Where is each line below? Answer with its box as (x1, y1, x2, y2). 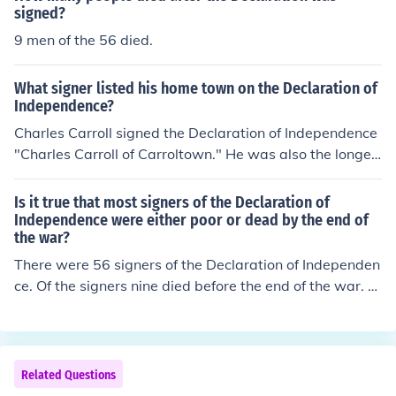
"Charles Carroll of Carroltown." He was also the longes (14, 145, 378, 163)
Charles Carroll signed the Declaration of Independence (14, 124, 377, 141)
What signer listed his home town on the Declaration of (14, 79, 377, 98)
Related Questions (21, 368, 116, 383)
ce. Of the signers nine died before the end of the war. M (14, 277, 380, 294)
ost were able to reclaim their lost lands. (14, 298, 278, 316)
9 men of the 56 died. (14, 31, 153, 49)
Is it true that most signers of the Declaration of (14, 193, 330, 212)
